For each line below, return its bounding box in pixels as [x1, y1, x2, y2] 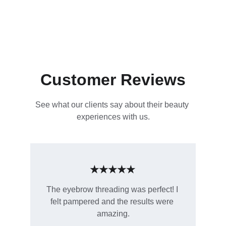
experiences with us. [76, 112, 150, 121]
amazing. [96, 209, 130, 218]
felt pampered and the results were [50, 197, 176, 206]
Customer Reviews [40, 71, 186, 89]
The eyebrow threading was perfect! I [46, 185, 180, 194]
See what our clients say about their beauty [35, 100, 191, 109]
